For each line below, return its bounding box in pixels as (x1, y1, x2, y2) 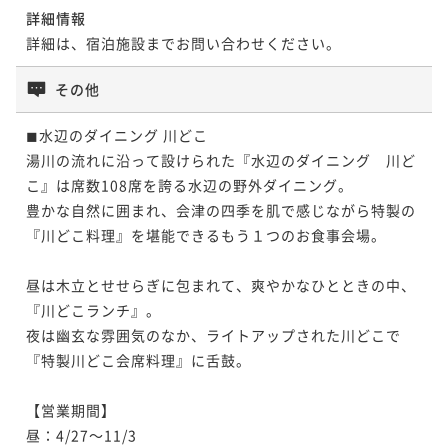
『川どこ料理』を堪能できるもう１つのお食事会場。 (26, 224, 386, 245)
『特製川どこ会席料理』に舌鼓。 (26, 349, 251, 370)
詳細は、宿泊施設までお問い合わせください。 (26, 32, 341, 53)
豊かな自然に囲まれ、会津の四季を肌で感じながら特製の (26, 199, 416, 220)
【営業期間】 (26, 399, 116, 420)
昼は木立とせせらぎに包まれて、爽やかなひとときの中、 (26, 274, 416, 295)
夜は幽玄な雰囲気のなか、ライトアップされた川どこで (26, 324, 401, 345)
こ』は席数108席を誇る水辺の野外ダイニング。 (26, 174, 353, 195)
